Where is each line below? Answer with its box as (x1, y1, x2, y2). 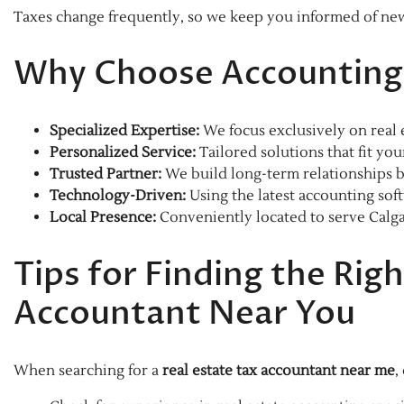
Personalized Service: (50, 143, 196, 162)
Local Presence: (50, 208, 156, 227)
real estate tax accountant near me (162, 362, 395, 381)
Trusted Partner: (50, 165, 161, 184)
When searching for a (14, 362, 162, 381)
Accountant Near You (14, 291, 355, 336)
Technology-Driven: (50, 187, 186, 206)
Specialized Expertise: (50, 122, 199, 141)
